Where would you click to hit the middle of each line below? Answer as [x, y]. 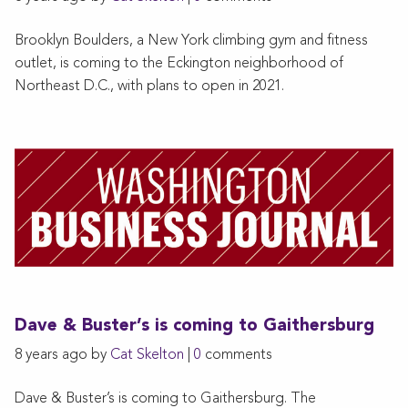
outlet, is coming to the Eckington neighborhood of [179, 63]
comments [237, 356]
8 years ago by [62, 356]
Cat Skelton [147, 356]
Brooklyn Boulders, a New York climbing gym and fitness [191, 41]
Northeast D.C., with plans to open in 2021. [149, 86]
